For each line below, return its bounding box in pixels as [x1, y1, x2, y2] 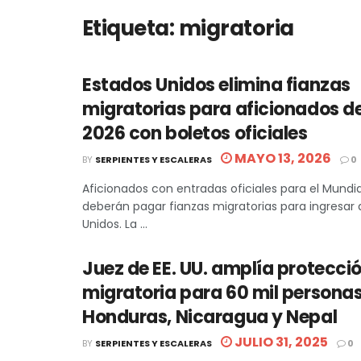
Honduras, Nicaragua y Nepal [82, 305, 338, 330]
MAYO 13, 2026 [232, 149, 331, 168]
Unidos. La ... [82, 216, 147, 232]
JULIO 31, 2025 [232, 333, 328, 351]
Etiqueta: [82, 14, 179, 43]
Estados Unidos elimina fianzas [82, 73, 351, 98]
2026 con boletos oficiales [82, 121, 308, 146]
